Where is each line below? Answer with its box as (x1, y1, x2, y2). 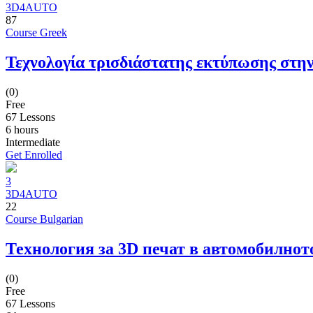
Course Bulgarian (6, 212, 83, 225)
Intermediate (6, 136, 60, 148)
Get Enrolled (6, 148, 62, 161)
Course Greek (6, 27, 67, 39)
